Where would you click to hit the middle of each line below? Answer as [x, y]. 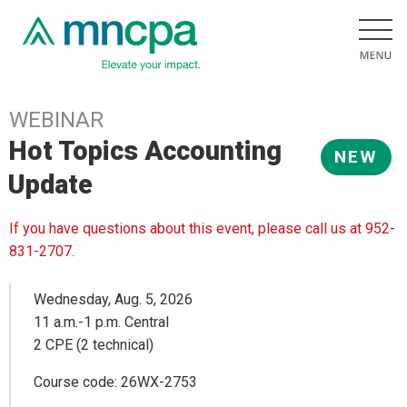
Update [51, 184]
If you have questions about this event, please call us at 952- [202, 229]
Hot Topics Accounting [145, 151]
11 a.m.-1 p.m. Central [101, 322]
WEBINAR [56, 120]
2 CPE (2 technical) [94, 344]
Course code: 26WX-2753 [115, 382]
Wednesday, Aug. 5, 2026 [113, 299]
